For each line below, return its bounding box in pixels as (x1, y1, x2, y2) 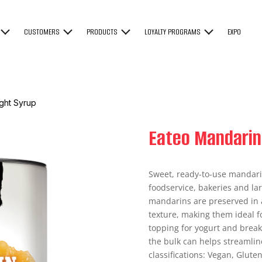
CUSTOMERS (24, 26, 60, 37)
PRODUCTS (87, 26, 118, 37)
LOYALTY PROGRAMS (144, 26, 201, 37)
